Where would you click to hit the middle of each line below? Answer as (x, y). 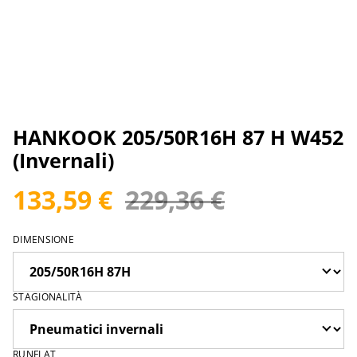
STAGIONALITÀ (48, 297)
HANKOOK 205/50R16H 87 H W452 (178, 137)
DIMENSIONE (43, 240)
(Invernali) (63, 161)
